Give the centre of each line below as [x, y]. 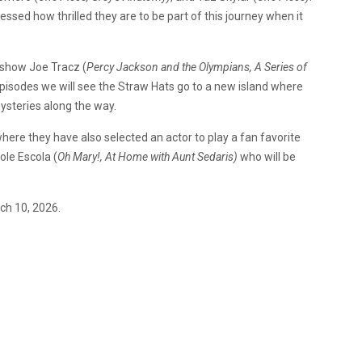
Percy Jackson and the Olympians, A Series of [197, 67]
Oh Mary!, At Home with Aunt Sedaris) [147, 157]
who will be [267, 157]
